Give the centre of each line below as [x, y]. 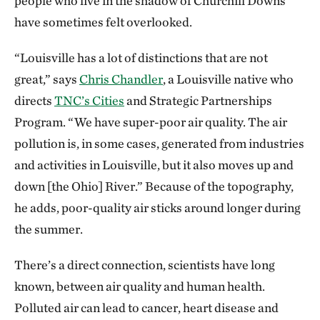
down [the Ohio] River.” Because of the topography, [154, 186]
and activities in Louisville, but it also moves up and [154, 165]
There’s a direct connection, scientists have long [145, 265]
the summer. [49, 229]
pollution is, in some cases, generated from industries [159, 144]
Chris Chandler [121, 79]
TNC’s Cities [89, 101]
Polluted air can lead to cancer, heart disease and [146, 308]
